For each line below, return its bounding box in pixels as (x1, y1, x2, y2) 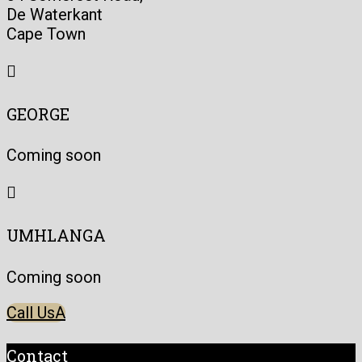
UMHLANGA (6, 224, 106, 246)
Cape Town (6, 24, 86, 44)
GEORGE (6, 103, 69, 124)
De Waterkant (6, 5, 103, 25)
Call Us (6, 302, 55, 322)
